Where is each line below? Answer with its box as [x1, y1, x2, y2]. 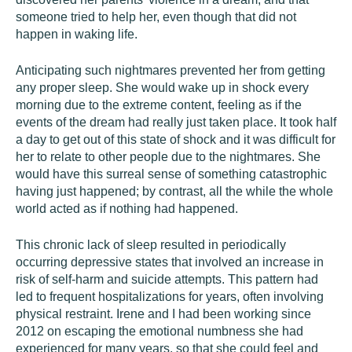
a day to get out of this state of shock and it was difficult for [16, 133, 335, 146]
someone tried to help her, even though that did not [16, 10, 296, 24]
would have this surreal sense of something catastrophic [16, 167, 327, 181]
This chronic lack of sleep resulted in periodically [16, 238, 286, 251]
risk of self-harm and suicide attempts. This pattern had [16, 273, 318, 286]
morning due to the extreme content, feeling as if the [16, 98, 302, 112]
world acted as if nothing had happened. [16, 202, 238, 215]
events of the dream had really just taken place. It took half [16, 115, 336, 129]
